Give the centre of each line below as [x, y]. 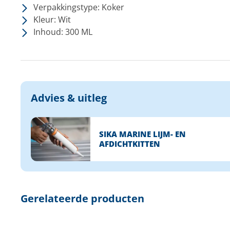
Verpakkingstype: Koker [79, 7]
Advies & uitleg [69, 98]
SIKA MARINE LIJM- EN [142, 134]
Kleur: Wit [52, 20]
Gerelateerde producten [82, 198]
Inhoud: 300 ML [63, 32]
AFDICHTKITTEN [129, 143]
